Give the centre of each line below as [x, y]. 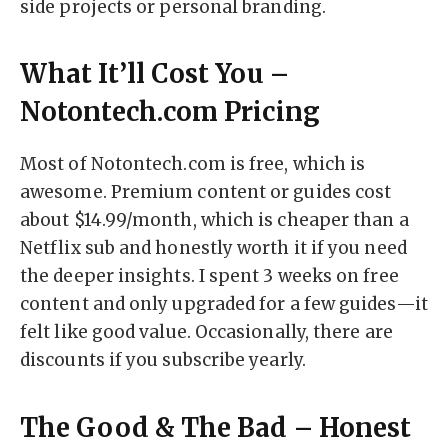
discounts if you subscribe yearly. [163, 360]
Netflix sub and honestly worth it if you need [213, 248]
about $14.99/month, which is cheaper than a [214, 220]
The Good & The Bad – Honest [216, 427]
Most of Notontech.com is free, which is [193, 164]
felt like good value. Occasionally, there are [206, 332]
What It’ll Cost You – [154, 74]
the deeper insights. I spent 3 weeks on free [209, 276]
